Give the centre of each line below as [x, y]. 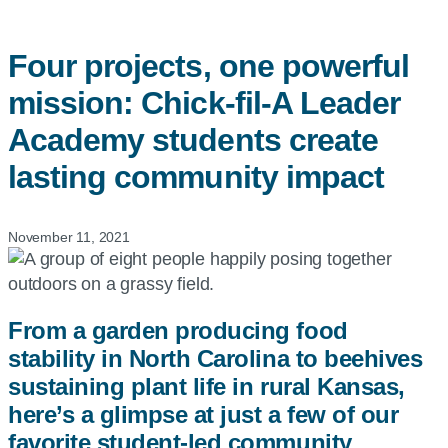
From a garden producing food [178, 330]
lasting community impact [196, 177]
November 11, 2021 [69, 237]
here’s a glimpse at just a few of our [203, 414]
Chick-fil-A [216, 103]
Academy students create [193, 140]
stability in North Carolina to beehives [215, 358]
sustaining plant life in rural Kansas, [206, 386]
